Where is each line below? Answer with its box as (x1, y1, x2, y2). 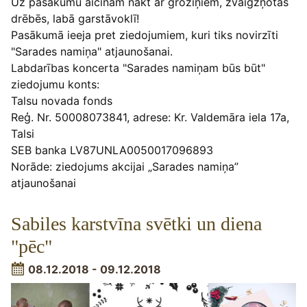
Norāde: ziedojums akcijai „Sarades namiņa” (11, 159, 238, 173)
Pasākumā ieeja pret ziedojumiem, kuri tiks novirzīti (11, 27, 278, 42)
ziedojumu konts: (11, 77, 99, 91)
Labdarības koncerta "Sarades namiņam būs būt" (11, 60, 265, 75)
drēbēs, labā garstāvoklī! (11, 11, 139, 25)
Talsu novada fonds (11, 93, 112, 108)
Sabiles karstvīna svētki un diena (11, 212, 262, 234)
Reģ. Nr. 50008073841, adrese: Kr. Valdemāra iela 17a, (11, 110, 289, 124)
